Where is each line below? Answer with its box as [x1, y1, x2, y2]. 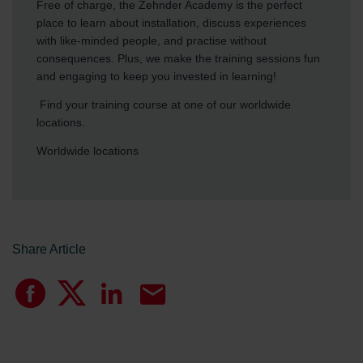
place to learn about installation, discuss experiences [36, 15, 306, 29]
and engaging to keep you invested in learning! [36, 69, 276, 83]
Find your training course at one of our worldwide [36, 97, 291, 111]
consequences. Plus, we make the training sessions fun [36, 51, 320, 65]
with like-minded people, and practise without [36, 33, 267, 47]
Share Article [12, 241, 86, 256]
